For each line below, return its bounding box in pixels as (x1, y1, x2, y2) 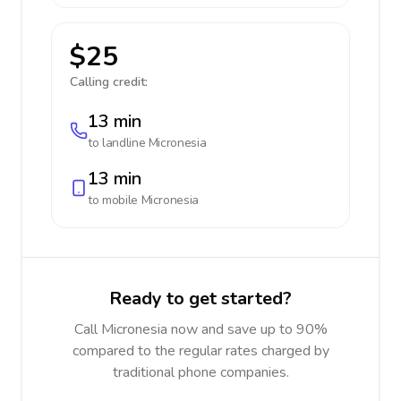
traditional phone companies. (112, 363, 289, 382)
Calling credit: (70, 73, 148, 90)
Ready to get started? (109, 286, 292, 311)
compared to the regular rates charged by (72, 341, 329, 361)
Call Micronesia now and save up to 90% (73, 320, 328, 339)
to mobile (88, 192, 141, 209)
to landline (88, 134, 149, 151)
